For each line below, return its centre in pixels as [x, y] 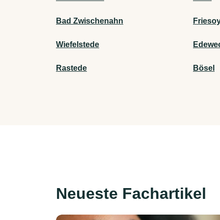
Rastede [71, 68]
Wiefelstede [78, 45]
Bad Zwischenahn [90, 21]
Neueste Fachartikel [131, 194]
